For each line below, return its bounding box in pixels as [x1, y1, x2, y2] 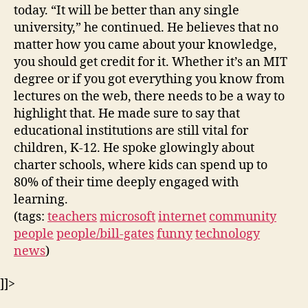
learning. [14, 191, 68, 208]
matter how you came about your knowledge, [14, 36, 277, 53]
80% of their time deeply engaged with [14, 174, 239, 190]
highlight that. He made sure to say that [14, 105, 240, 122]
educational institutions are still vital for [14, 122, 248, 139]
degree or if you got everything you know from [14, 71, 285, 87]
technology [195, 225, 260, 242]
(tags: [14, 208, 47, 225]
